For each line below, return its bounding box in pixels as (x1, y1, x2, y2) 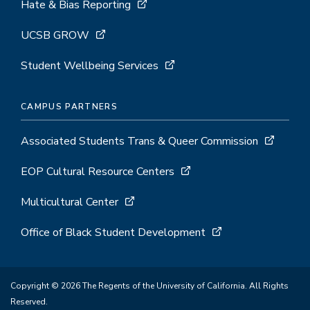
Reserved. (10, 296, 48, 307)
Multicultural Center (21, 194, 121, 210)
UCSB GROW (21, 28, 89, 43)
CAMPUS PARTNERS (21, 101, 118, 112)
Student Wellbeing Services (21, 58, 158, 73)
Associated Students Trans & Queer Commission (21, 134, 258, 149)
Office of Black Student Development (21, 225, 206, 240)
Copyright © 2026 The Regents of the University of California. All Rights (10, 280, 289, 291)
